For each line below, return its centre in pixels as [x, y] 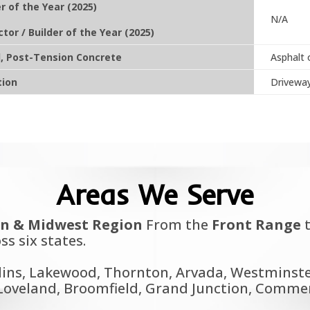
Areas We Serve [155, 195]
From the [177, 225]
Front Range [256, 225]
